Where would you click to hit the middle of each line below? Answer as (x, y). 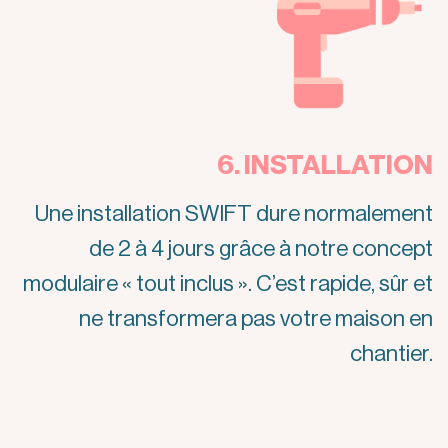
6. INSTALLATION (325, 166)
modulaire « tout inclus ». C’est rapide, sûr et (228, 283)
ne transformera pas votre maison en (256, 318)
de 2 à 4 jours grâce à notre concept (261, 248)
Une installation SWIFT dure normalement (234, 213)
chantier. (391, 353)
